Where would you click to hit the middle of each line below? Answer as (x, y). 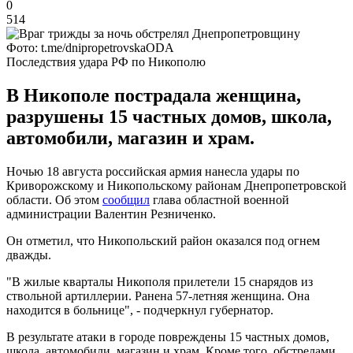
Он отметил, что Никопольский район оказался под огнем (163, 240)
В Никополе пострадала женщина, (154, 95)
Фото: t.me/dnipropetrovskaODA (90, 47)
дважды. (29, 255)
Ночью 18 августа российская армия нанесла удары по (153, 171)
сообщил (126, 199)
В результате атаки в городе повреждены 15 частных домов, (168, 336)
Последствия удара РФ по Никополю (106, 61)
